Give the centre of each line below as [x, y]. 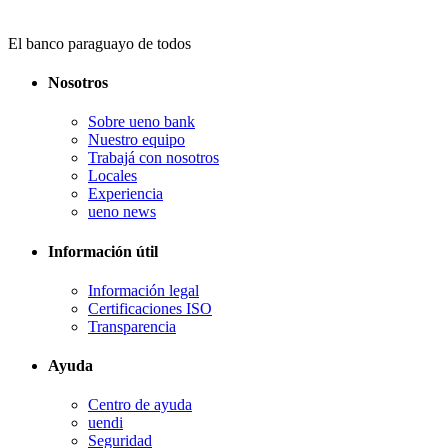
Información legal [143, 290]
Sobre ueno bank [141, 122]
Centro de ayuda [140, 405]
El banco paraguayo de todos [99, 43]
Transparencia [132, 326]
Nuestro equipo [136, 140]
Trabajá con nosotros [153, 158]
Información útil [103, 251]
